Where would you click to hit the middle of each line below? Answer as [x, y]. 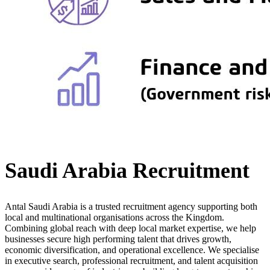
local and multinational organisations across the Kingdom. [115, 218]
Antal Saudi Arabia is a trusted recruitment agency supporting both [131, 207]
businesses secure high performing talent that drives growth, [118, 239]
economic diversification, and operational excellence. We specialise [132, 250]
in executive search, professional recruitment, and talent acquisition [131, 261]
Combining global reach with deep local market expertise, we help [130, 228]
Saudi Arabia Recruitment [127, 171]
